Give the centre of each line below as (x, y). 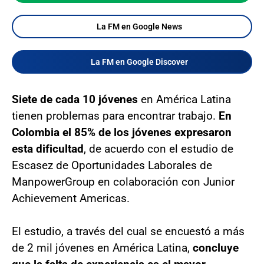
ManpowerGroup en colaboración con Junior (123, 181)
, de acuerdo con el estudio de (159, 148)
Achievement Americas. (71, 198)
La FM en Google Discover (139, 62)
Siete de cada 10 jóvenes (76, 99)
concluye (214, 247)
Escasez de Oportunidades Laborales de (112, 165)
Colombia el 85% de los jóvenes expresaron (122, 132)
